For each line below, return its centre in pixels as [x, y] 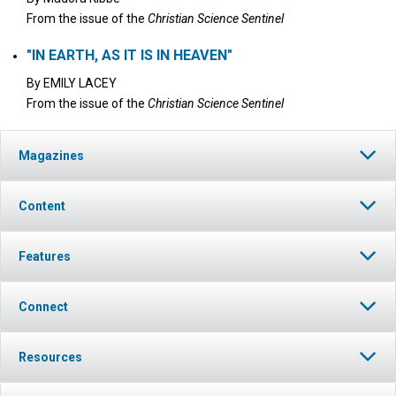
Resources [50, 357]
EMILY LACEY [80, 83]
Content [42, 206]
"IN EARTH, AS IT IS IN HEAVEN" [129, 55]
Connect [43, 307]
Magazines [51, 156]
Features [45, 256]
